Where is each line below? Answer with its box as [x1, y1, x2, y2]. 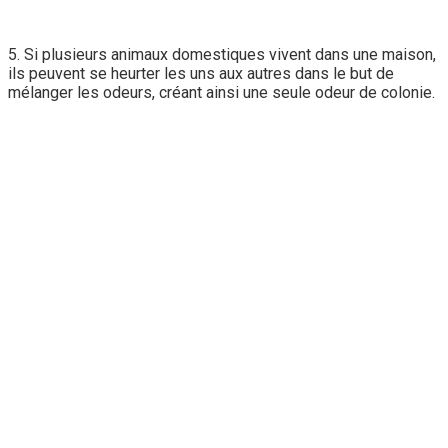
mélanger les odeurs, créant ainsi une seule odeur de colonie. [8, 82, 435, 102]
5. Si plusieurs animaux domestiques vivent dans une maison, [8, 44, 436, 64]
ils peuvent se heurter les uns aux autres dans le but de [8, 63, 394, 83]
